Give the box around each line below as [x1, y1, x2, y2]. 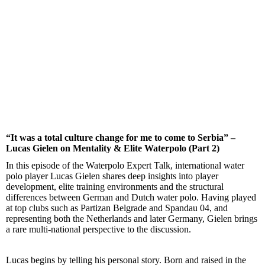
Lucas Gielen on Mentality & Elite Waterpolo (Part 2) [6, 143, 219, 153]
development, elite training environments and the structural [6, 182, 224, 192]
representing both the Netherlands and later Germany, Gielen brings [6, 214, 257, 224]
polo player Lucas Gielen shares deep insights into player [6, 171, 218, 182]
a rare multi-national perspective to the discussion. [6, 224, 191, 235]
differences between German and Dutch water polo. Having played [6, 192, 256, 203]
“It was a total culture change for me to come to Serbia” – [6, 132, 235, 143]
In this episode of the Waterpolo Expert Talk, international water [6, 160, 244, 171]
